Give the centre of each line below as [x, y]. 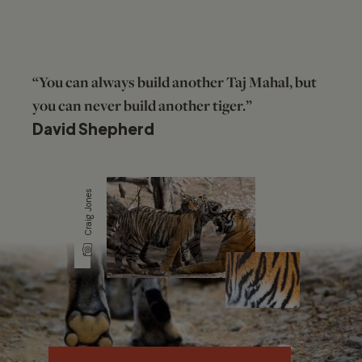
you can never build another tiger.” [142, 106]
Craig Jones [88, 213]
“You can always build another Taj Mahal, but [175, 82]
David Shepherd [93, 129]
